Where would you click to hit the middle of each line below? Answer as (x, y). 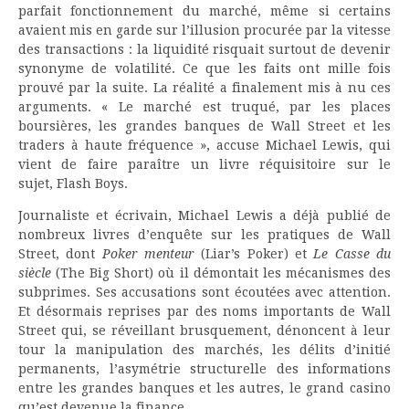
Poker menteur (148, 253)
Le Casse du (352, 253)
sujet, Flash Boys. (73, 183)
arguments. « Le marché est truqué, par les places (204, 106)
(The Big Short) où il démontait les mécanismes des (221, 273)
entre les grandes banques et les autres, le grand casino (204, 388)
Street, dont (60, 253)
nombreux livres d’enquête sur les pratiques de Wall (204, 234)
